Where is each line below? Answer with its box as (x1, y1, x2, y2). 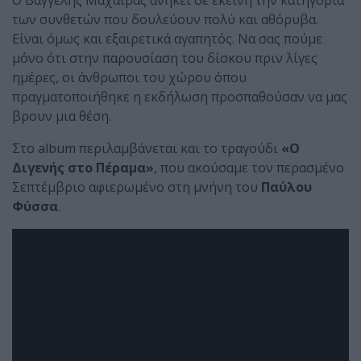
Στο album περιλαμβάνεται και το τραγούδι (12, 139, 281, 157)
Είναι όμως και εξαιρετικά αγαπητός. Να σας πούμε (12, 30, 322, 48)
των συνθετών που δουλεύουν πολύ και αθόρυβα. (12, 10, 318, 28)
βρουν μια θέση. (12, 107, 111, 125)
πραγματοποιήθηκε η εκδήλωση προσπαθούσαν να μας (12, 88, 347, 106)
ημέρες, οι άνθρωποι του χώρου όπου (12, 68, 247, 86)
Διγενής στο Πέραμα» (12, 159, 154, 176)
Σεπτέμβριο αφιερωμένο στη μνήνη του (12, 178, 261, 196)
